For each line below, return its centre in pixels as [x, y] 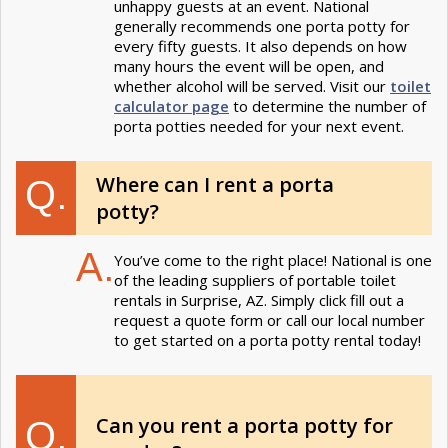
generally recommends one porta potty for [262, 26]
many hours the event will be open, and [249, 66]
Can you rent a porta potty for [244, 426]
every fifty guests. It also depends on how [260, 46]
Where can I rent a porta [215, 185]
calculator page [171, 106]
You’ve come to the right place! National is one [273, 260]
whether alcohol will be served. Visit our [252, 86]
